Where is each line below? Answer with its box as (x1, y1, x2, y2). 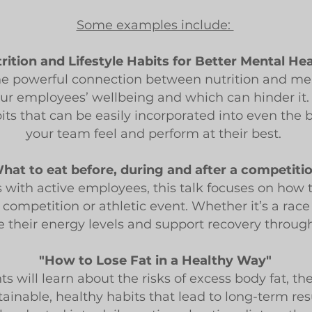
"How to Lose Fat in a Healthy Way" (38, 253, 272, 268)
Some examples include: (76, 17, 234, 33)
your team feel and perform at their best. (25, 126, 285, 141)
